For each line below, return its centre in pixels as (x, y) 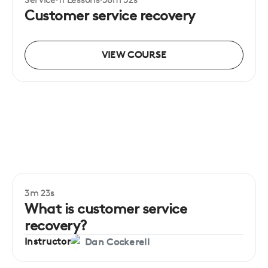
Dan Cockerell (117, 242)
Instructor (48, 242)
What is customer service (106, 208)
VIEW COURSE (134, 55)
